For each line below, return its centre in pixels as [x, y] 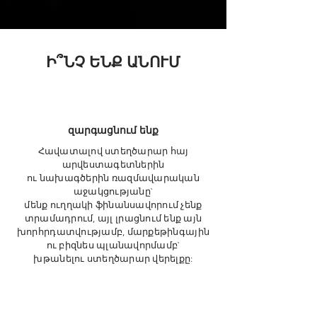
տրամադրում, [61, 218]
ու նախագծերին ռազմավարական [113, 178]
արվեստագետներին [113, 165]
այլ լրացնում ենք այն [150, 218]
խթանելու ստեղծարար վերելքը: [113, 259]
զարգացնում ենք [113, 130]
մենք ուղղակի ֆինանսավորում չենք [113, 205]
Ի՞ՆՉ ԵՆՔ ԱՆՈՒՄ [113, 62]
